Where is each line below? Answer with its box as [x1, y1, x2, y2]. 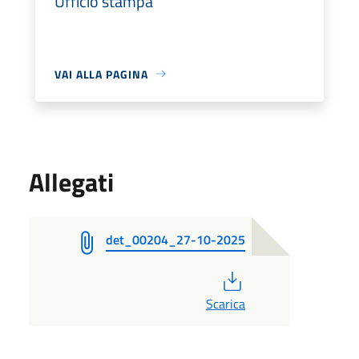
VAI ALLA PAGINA [54, 65, 148, 83]
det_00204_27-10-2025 [106, 229, 245, 249]
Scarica [205, 293, 245, 313]
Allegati [29, 162, 114, 201]
